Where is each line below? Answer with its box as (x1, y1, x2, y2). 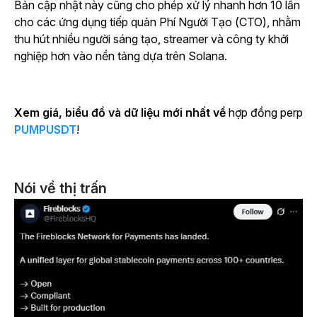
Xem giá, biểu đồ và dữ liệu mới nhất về (14, 105, 229, 120)
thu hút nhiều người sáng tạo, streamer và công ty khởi (14, 32, 289, 47)
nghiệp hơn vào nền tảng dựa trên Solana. (14, 49, 227, 64)
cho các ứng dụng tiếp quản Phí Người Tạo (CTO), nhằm (14, 15, 301, 30)
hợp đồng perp (229, 105, 303, 120)
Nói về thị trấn (14, 180, 107, 197)
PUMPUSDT (14, 122, 76, 137)
